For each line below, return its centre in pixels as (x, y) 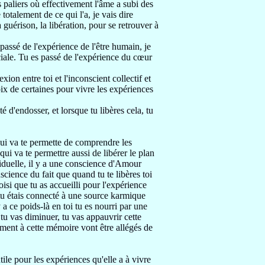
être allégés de (126, 227)
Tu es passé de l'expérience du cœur (85, 57)
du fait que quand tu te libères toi (91, 174)
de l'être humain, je (116, 46)
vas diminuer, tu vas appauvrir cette (76, 217)
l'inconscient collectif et (107, 78)
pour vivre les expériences (105, 89)
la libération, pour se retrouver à (99, 25)
